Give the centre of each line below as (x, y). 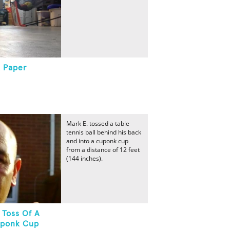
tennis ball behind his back (104, 132)
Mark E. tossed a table (98, 123)
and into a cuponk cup (97, 141)
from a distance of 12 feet (103, 150)
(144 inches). (84, 158)
